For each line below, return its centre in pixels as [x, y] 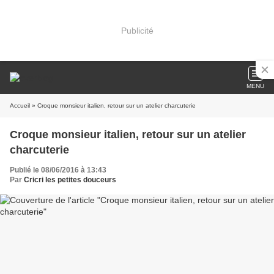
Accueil [20, 106]
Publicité [137, 30]
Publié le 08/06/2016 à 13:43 [58, 170]
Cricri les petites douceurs [70, 180]
